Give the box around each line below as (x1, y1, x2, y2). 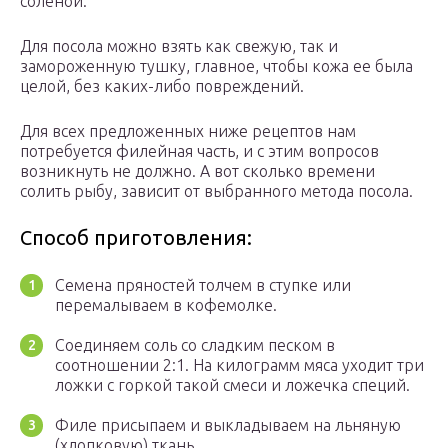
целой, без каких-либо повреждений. (20, 77, 304, 96)
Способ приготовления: (20, 226, 252, 250)
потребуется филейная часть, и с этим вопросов (20, 142, 379, 161)
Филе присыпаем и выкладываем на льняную (55, 416, 401, 435)
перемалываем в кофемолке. (55, 296, 277, 315)
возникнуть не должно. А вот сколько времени (20, 162, 375, 181)
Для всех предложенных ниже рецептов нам (20, 122, 356, 141)
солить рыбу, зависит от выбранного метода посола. (20, 182, 413, 201)
